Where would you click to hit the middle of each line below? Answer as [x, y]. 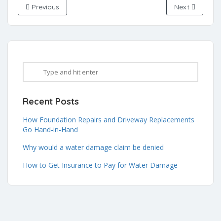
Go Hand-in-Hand [50, 129]
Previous [44, 7]
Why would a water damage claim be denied [93, 147]
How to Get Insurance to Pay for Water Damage [100, 165]
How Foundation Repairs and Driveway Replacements [109, 120]
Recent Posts [51, 101]
